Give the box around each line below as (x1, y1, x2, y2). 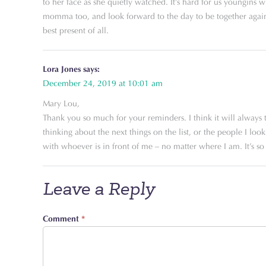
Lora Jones (43, 64, 81, 74)
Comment (43, 214, 81, 224)
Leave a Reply (43, 178, 155, 200)
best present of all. (43, 26, 109, 36)
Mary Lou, (43, 99, 80, 109)
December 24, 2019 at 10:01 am (43, 78, 163, 88)
